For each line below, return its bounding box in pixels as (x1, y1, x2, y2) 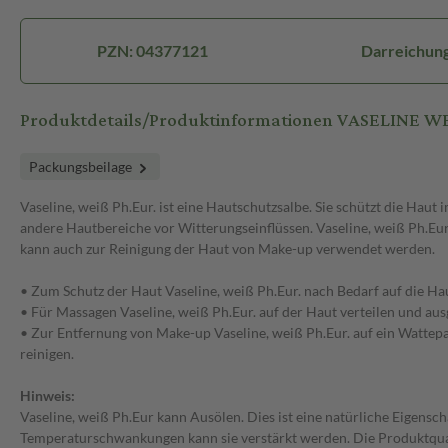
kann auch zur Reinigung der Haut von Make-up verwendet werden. (20, 240, 435, 258)
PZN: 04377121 (97, 41, 209, 61)
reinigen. (20, 345, 74, 363)
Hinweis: (20, 387, 75, 405)
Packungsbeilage (29, 158, 135, 176)
